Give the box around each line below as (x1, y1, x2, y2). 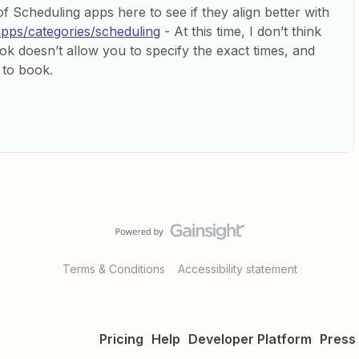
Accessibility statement (177, 262, 297, 276)
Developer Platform (188, 331, 312, 347)
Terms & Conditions (62, 262, 165, 276)
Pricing (99, 331, 143, 347)
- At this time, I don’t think (160, 23, 321, 39)
